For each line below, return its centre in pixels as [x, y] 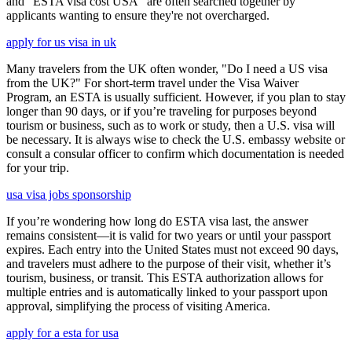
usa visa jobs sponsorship [69, 194]
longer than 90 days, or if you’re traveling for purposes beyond [161, 111]
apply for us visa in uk [61, 42]
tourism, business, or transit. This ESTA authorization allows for [165, 277]
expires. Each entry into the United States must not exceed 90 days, [172, 249]
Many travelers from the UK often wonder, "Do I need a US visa [167, 68]
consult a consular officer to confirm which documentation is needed [175, 153]
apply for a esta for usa [62, 332]
